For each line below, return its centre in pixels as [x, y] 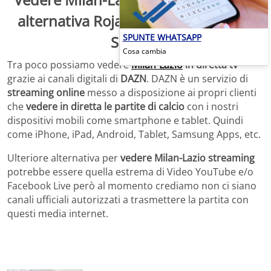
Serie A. [135, 42]
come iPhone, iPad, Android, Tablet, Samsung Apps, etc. [134, 135]
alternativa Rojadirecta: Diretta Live [135, 21]
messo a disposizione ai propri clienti [171, 93]
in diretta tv [210, 65]
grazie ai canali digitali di [64, 79]
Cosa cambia [144, 51]
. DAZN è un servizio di [197, 79]
